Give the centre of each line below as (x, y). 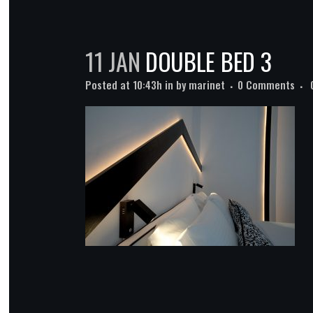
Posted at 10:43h (124, 85)
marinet (207, 85)
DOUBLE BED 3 (206, 61)
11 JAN (113, 61)
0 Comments (266, 85)
